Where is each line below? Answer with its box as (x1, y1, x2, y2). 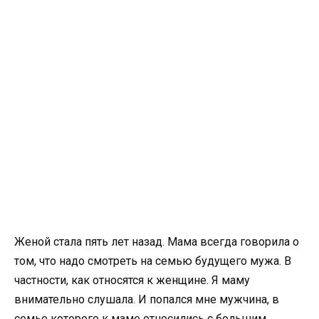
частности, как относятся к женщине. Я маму (14, 273, 250, 287)
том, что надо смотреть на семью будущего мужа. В (14, 253, 291, 268)
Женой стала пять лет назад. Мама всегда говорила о (14, 234, 299, 249)
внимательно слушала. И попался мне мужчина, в (14, 292, 279, 306)
